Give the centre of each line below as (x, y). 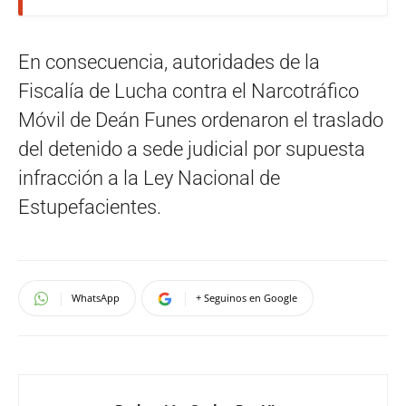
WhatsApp (96, 298)
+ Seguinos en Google (246, 298)
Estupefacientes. (90, 208)
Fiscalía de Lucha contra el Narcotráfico (188, 92)
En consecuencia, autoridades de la (169, 63)
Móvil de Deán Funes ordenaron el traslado (201, 121)
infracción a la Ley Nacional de (149, 179)
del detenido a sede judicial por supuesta (192, 150)
